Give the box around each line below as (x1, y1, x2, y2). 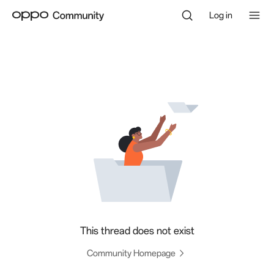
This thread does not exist (80, 224, 194, 237)
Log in (209, 10, 232, 21)
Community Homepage (86, 248, 176, 259)
